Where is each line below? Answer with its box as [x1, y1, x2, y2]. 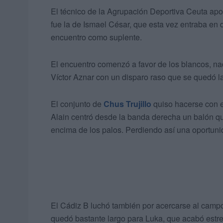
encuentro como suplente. [51, 31, 142, 43]
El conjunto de [51, 98, 104, 110]
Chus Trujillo [104, 98, 151, 110]
